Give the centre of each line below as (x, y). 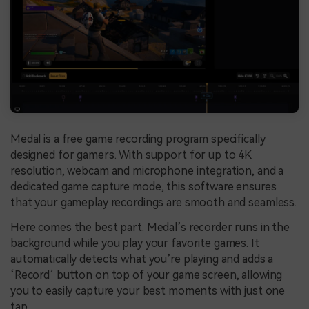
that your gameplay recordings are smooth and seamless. (154, 202)
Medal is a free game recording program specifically (138, 139)
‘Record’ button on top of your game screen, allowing (147, 275)
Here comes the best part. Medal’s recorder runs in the (150, 227)
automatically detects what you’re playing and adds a (142, 259)
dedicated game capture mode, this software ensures (143, 186)
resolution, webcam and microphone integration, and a (147, 170)
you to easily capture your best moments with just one (148, 290)
